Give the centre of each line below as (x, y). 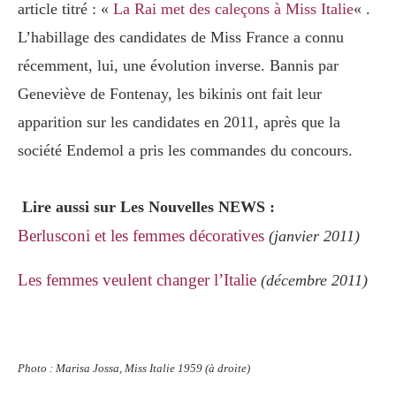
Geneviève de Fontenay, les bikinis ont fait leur (170, 94)
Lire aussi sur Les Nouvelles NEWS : (146, 207)
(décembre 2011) (312, 281)
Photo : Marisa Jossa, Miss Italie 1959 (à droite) (134, 369)
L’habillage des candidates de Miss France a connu (181, 38)
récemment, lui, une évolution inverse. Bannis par (178, 66)
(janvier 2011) (312, 236)
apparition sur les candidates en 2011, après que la (179, 122)
